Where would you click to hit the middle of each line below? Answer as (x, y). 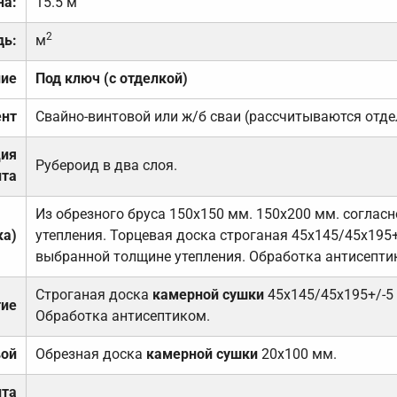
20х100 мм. (297, 354)
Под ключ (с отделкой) (111, 79)
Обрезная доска (90, 354)
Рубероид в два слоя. (106, 166)
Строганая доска (93, 295)
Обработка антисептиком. (122, 316)
